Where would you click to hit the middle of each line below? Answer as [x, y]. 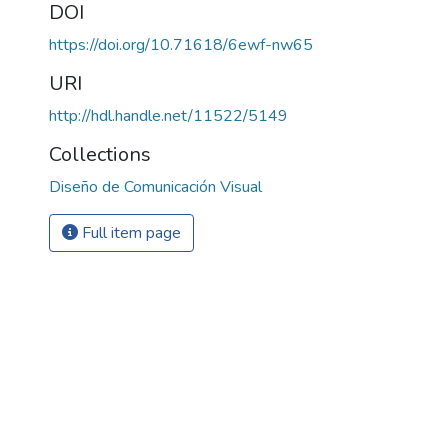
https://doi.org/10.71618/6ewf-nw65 [181, 44]
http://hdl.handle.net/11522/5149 [168, 115]
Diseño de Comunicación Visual [155, 186]
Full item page [129, 232]
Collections [100, 154]
